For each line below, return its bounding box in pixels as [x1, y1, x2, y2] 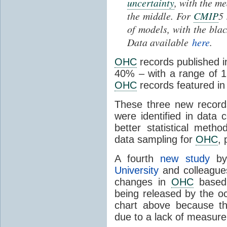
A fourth [115, 153, 161, 164]
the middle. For [127, 9, 194, 22]
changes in [115, 176, 171, 187]
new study [160, 153, 210, 164]
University [115, 164, 159, 176]
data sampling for [115, 133, 196, 145]
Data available [127, 35, 192, 49]
